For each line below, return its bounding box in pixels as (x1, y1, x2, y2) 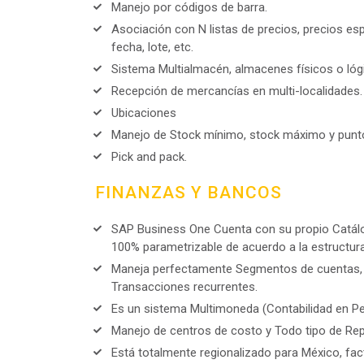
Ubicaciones (111, 106, 176, 120)
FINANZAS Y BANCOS (95, 183, 282, 202)
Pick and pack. (111, 149, 187, 164)
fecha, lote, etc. (111, 40, 193, 54)
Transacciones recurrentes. (111, 279, 258, 294)
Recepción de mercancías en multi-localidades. (111, 84, 362, 98)
